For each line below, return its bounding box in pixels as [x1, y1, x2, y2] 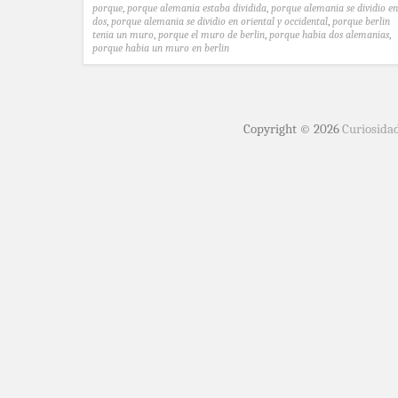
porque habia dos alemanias [269, 28, 389, 41]
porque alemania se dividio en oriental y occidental [111, 14, 328, 28]
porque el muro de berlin [158, 28, 265, 41]
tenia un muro [92, 28, 154, 41]
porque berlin [332, 14, 390, 28]
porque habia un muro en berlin [92, 41, 229, 54]
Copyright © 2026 [243, 120, 342, 137]
